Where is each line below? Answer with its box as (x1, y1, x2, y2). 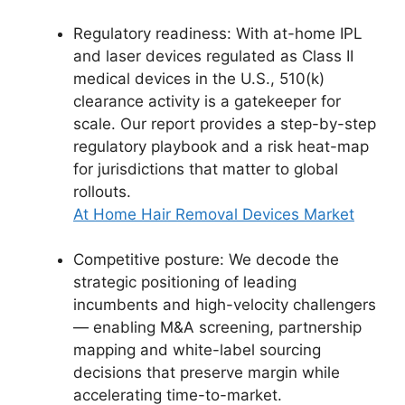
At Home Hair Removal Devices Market (73, 204, 354, 223)
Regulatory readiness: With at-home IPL (73, 24, 363, 42)
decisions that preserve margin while (73, 363, 340, 381)
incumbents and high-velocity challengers (73, 296, 376, 314)
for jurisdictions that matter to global (73, 159, 338, 178)
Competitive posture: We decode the (73, 250, 339, 268)
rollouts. (73, 182, 131, 201)
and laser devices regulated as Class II (73, 46, 353, 65)
